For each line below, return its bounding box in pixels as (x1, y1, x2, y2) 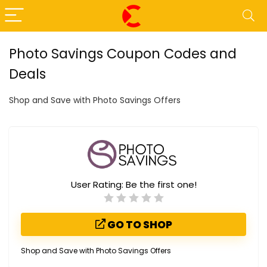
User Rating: (70, 178, 126, 191)
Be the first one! (125, 178, 197, 191)
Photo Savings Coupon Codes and (9, 44, 237, 63)
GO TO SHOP (105, 218, 172, 232)
